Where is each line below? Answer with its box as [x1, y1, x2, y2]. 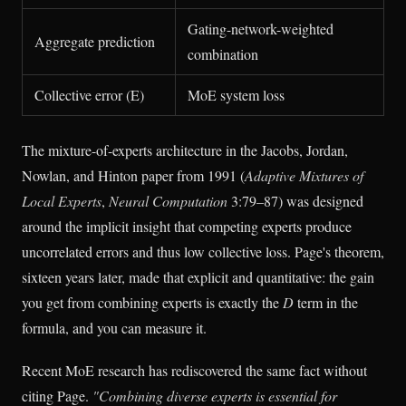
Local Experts [22, 190, 101, 210]
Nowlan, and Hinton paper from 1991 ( [22, 165, 245, 185]
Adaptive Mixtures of [245, 165, 363, 185]
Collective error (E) [34, 84, 144, 104]
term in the [294, 292, 358, 312]
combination [187, 43, 258, 63]
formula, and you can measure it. [22, 317, 207, 337]
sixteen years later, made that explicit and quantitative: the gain [22, 266, 374, 286]
